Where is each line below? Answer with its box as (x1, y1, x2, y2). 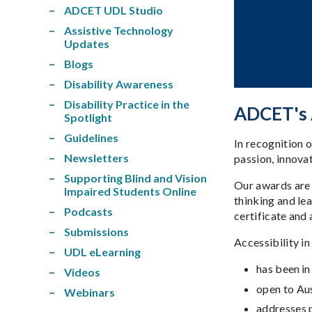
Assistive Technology (64, 23, 173, 37)
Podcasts (64, 204, 113, 218)
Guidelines (64, 130, 118, 144)
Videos (64, 265, 100, 279)
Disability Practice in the (64, 97, 189, 111)
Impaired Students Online (64, 184, 196, 198)
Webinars (64, 285, 115, 299)
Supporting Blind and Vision (64, 171, 207, 185)
